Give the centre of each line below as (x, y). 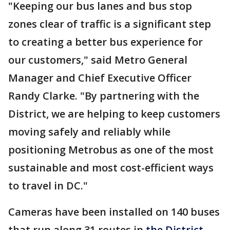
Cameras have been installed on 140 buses (114, 212)
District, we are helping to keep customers (114, 113)
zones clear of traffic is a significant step (110, 24)
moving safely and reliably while (89, 131)
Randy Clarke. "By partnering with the (104, 95)
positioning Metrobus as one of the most (111, 149)
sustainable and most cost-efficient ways (111, 167)
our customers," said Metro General (98, 60)
